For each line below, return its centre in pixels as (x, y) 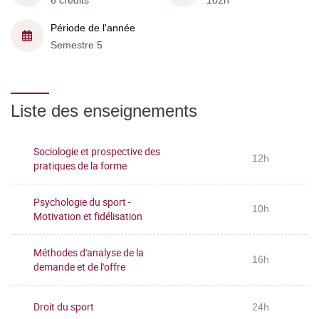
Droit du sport (64, 307)
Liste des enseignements (104, 110)
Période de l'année (93, 28)
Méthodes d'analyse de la (89, 252)
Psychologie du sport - (82, 202)
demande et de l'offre (79, 266)
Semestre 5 (77, 45)
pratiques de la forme (80, 165)
